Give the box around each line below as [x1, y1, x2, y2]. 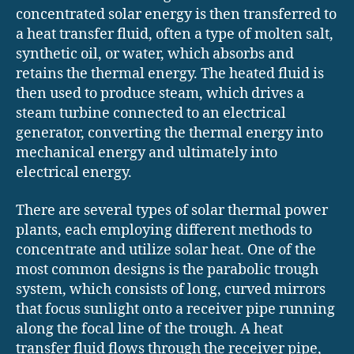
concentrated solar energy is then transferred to [16, 6, 337, 24]
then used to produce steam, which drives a [16, 85, 304, 104]
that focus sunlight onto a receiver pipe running [16, 299, 335, 318]
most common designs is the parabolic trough [16, 260, 318, 279]
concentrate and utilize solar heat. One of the [16, 240, 316, 259]
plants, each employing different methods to [16, 220, 312, 239]
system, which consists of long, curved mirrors [16, 280, 326, 299]
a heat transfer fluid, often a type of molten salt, [16, 25, 333, 44]
